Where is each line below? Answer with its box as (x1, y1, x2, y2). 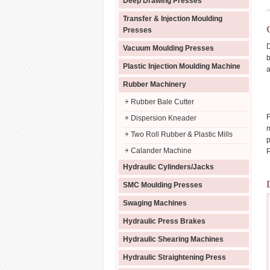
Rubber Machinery (123, 80, 186, 89)
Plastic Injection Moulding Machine (123, 62, 240, 71)
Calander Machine (131, 146, 192, 155)
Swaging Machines (123, 199, 187, 207)
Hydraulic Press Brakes (123, 217, 206, 225)
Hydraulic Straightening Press (123, 253, 226, 262)
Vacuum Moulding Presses (123, 44, 214, 52)
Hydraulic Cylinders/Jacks (123, 163, 214, 171)
